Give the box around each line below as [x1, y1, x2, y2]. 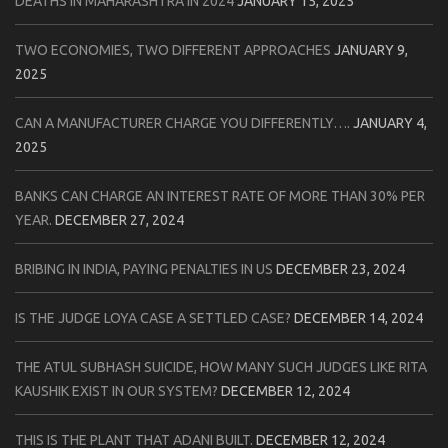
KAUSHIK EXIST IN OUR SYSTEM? [15, 382, 218, 399]
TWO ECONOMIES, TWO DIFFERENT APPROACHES [15, 41, 331, 58]
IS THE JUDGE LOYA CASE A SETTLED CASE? [15, 309, 291, 326]
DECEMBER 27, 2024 [55, 211, 184, 228]
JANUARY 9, [334, 41, 408, 58]
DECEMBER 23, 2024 [276, 260, 405, 277]
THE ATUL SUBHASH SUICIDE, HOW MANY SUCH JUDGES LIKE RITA [15, 358, 427, 375]
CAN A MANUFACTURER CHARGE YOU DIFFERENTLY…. [15, 114, 350, 131]
